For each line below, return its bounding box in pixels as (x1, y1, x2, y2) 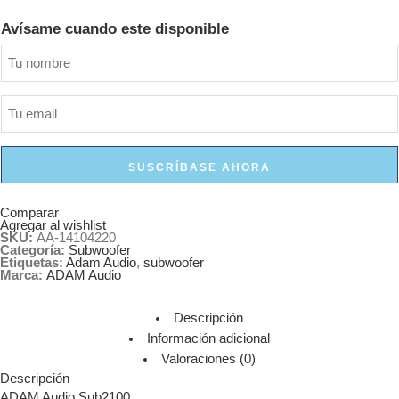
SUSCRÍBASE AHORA (128, 160, 271, 174)
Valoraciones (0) (160, 352, 256, 367)
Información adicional (146, 331, 270, 346)
